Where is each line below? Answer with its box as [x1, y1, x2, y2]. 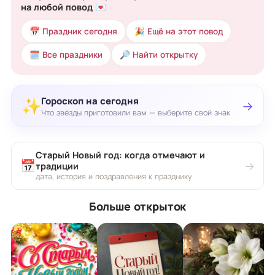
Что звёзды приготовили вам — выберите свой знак [41, 107, 230, 118]
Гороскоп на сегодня [41, 94, 139, 107]
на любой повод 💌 [21, 1, 106, 14]
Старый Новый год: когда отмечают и [36, 149, 205, 161]
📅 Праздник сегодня [29, 26, 117, 37]
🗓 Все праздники [29, 49, 103, 61]
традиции [36, 160, 79, 172]
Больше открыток [88, 199, 187, 214]
